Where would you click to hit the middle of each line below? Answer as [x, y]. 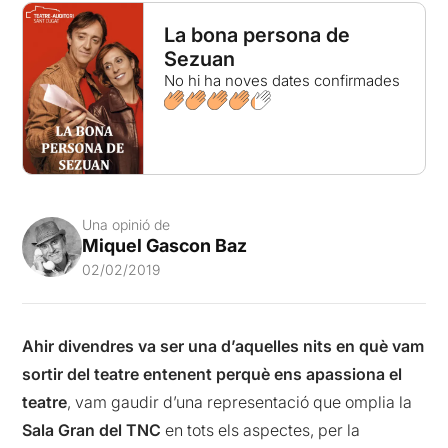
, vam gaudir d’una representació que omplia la [240, 402]
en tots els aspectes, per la [261, 430]
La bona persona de [256, 35]
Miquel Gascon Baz [165, 246]
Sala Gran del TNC [92, 430]
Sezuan [199, 59]
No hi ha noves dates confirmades [281, 80]
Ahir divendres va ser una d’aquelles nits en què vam [223, 346]
